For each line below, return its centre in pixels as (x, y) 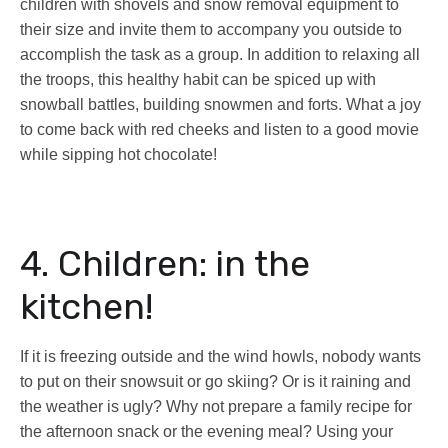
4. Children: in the (165, 264)
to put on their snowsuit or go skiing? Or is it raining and (215, 382)
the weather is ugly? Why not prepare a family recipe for (216, 407)
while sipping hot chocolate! (118, 155)
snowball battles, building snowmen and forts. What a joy (220, 105)
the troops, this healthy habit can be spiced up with (198, 80)
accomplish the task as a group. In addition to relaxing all (220, 55)
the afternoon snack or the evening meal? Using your (206, 432)
